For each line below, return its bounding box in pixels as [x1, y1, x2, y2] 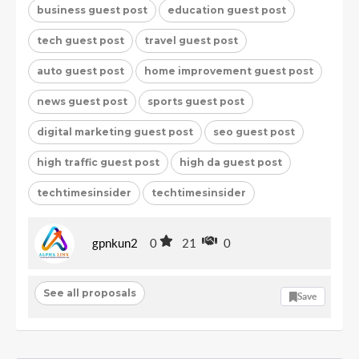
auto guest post [37, 64, 124, 77]
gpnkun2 [92, 236, 138, 250]
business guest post [37, 3, 147, 16]
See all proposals [42, 287, 136, 299]
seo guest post [213, 125, 295, 138]
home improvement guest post [144, 64, 313, 77]
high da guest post [179, 155, 282, 168]
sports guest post [147, 95, 244, 107]
